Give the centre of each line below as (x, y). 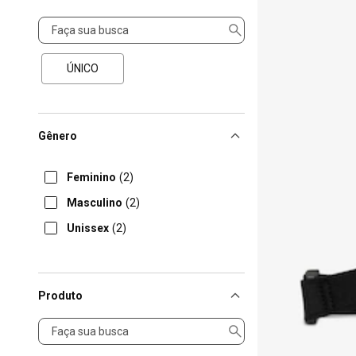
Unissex (88, 228)
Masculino (95, 203)
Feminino (91, 177)
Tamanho (63, 23)
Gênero (58, 136)
